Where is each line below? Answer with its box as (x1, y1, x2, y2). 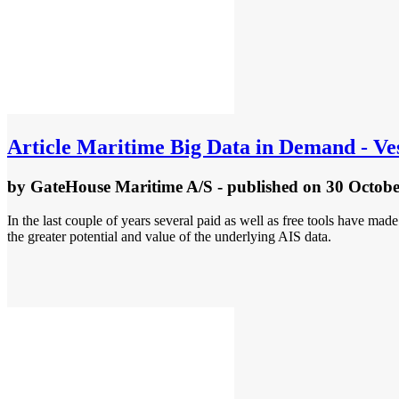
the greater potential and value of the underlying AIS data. (7, 229, 331, 245)
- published (213, 176, 303, 196)
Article (7, 134, 71, 159)
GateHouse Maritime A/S (30, 176, 213, 196)
